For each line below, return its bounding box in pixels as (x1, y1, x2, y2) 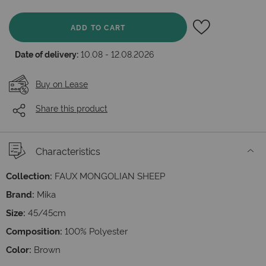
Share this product (36, 102, 107, 114)
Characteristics (36, 144, 100, 157)
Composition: (6, 224, 62, 237)
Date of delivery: (15, 48, 78, 59)
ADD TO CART (70, 22, 126, 32)
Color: (6, 243, 31, 255)
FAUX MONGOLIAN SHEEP (55, 169, 165, 182)
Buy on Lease (36, 78, 88, 89)
